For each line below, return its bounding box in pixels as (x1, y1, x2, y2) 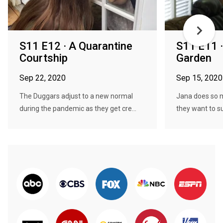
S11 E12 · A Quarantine (19, 40, 132, 52)
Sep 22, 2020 (19, 73, 66, 83)
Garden (176, 52, 212, 64)
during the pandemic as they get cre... (19, 105, 136, 112)
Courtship (19, 52, 68, 64)
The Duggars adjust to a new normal (19, 92, 133, 100)
